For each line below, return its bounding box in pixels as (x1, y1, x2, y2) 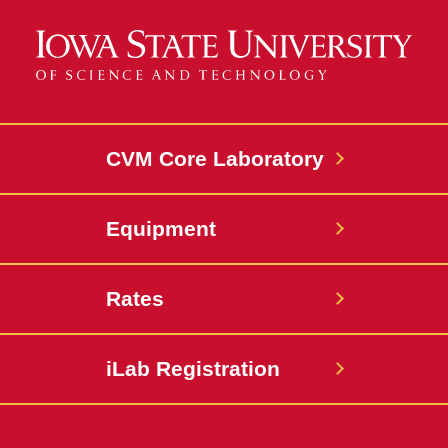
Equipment (106, 217, 216, 241)
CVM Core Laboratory (106, 147, 324, 171)
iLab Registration (106, 357, 280, 381)
